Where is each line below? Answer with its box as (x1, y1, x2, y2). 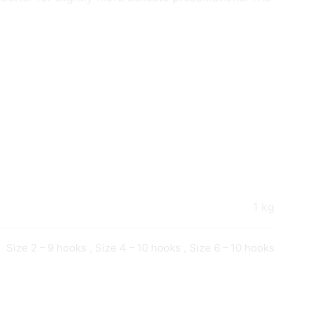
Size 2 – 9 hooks (6, 241, 89, 255)
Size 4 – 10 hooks (95, 241, 184, 255)
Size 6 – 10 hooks (189, 241, 275, 255)
